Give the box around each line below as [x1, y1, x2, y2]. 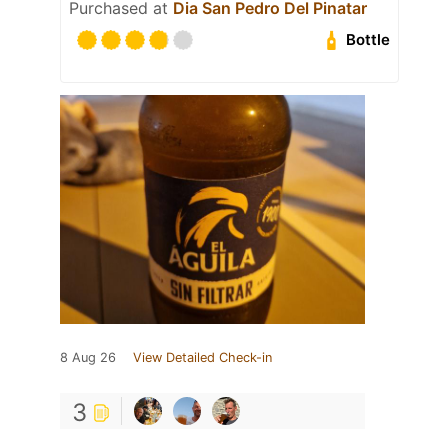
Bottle [346, 30, 391, 50]
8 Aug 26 [60, 349, 116, 365]
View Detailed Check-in [133, 349, 272, 365]
